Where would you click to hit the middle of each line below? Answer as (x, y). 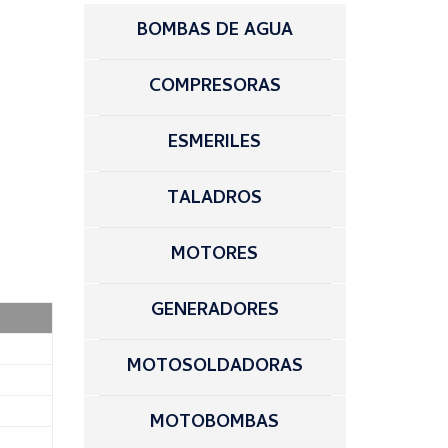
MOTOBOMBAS (215, 423)
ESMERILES (215, 143)
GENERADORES (214, 311)
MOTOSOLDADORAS (214, 367)
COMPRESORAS (214, 87)
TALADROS (215, 199)
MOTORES (215, 255)
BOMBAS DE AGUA (214, 31)
